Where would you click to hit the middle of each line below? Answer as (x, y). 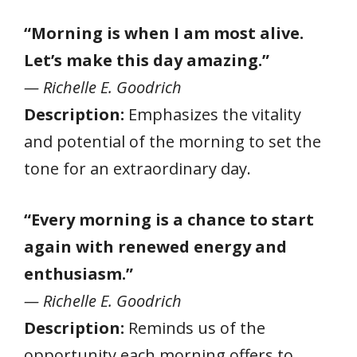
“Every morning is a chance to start (169, 219)
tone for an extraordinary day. (137, 168)
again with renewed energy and (155, 246)
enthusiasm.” (78, 273)
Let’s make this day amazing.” (147, 60)
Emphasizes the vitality (213, 114)
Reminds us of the (195, 328)
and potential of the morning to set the (173, 141)
